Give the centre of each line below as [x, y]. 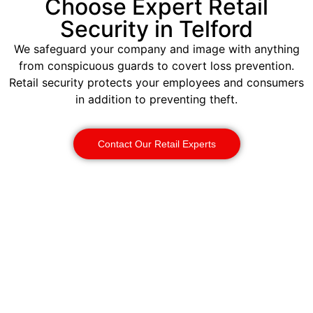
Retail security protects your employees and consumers [156, 83]
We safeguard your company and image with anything [156, 49]
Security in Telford [156, 29]
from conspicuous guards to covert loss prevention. [156, 66]
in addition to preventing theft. [156, 100]
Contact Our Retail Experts [156, 144]
